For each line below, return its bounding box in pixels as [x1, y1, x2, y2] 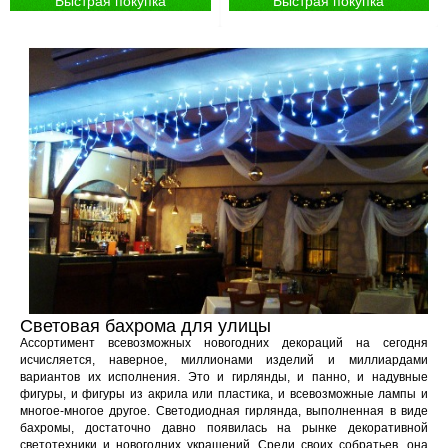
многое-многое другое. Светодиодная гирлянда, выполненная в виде [20, 403, 428, 418]
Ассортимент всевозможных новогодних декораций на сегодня [20, 335, 428, 350]
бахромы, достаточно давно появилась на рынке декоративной [20, 420, 428, 435]
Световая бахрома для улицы [20, 315, 271, 336]
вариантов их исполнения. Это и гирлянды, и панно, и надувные [20, 369, 428, 384]
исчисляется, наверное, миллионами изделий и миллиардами [20, 352, 428, 367]
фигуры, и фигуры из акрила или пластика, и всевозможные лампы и [20, 386, 428, 401]
